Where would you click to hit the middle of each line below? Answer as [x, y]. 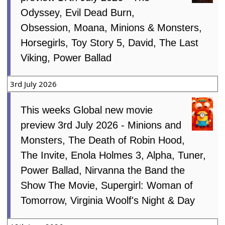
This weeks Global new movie [87, 110]
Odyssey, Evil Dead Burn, [78, 12]
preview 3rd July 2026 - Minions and [101, 125]
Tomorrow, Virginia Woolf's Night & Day [108, 200]
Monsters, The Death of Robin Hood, [103, 140]
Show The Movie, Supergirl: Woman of [107, 185]
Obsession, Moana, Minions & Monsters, [111, 27]
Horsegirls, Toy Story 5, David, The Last [110, 42]
